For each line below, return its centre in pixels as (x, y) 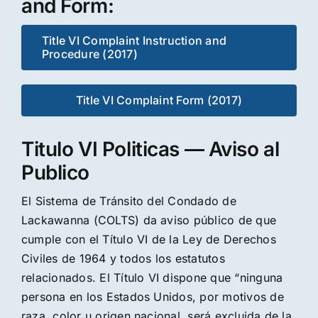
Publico (55, 172)
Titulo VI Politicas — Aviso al (150, 149)
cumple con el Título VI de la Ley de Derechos (148, 239)
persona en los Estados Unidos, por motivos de (152, 296)
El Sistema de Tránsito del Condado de (128, 201)
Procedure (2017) (89, 54)
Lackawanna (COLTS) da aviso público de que (149, 220)
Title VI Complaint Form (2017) (159, 100)
